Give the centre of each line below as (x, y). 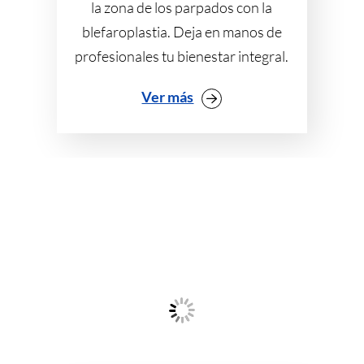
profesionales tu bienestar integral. (182, 56)
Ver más (168, 96)
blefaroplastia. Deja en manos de (182, 31)
